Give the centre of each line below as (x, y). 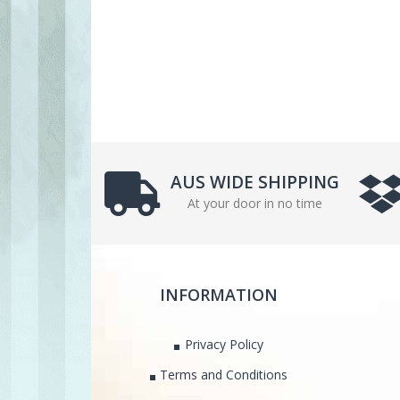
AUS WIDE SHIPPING (255, 182)
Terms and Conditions (224, 375)
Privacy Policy (224, 345)
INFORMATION (218, 294)
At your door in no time (255, 203)
